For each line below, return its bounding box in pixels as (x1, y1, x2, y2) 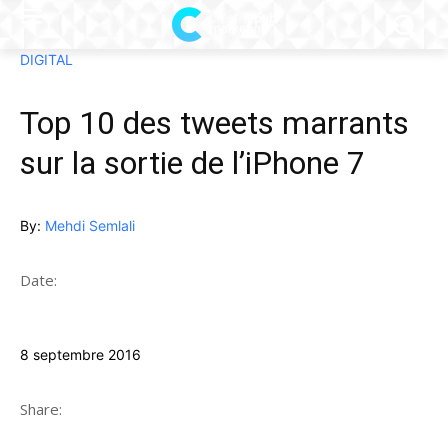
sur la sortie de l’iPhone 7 (20, 144, 365, 183)
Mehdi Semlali (45, 217, 135, 235)
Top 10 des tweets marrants (20, 104, 409, 143)
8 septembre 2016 (20, 346, 141, 364)
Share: (20, 399, 62, 420)
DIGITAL (20, 51, 73, 69)
